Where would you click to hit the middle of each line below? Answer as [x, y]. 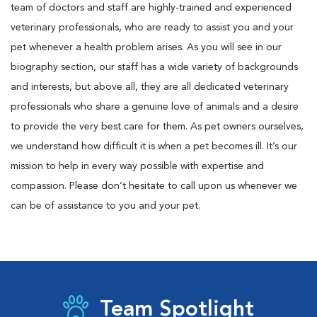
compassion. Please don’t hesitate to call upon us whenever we [154, 186]
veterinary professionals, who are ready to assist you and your [152, 28]
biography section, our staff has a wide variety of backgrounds [154, 67]
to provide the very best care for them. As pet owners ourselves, [157, 127]
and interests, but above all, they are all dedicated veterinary [150, 87]
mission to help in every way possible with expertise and [137, 166]
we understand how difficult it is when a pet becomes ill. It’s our [154, 146]
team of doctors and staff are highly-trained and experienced [151, 8]
